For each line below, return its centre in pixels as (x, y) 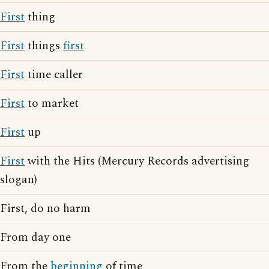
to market (52, 104)
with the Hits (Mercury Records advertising (137, 161)
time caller (54, 75)
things (44, 46)
